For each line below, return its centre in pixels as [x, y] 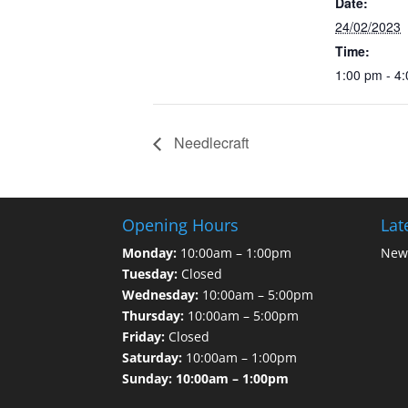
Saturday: [153, 358]
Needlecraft [209, 142]
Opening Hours [181, 225]
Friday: [144, 337]
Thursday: [153, 316]
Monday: [150, 253]
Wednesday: [161, 295]
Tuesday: [150, 274]
